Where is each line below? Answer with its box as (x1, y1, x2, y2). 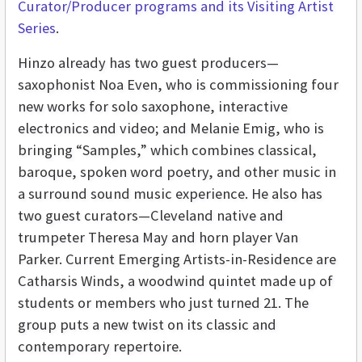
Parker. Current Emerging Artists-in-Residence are (18, 249, 336, 268)
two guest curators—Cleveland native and (18, 205, 284, 225)
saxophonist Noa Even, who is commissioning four (18, 74, 339, 94)
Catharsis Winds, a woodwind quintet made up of (18, 271, 333, 290)
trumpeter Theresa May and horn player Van (18, 227, 298, 246)
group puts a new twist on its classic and (18, 314, 276, 334)
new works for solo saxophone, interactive (18, 96, 288, 116)
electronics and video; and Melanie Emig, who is (18, 118, 324, 137)
